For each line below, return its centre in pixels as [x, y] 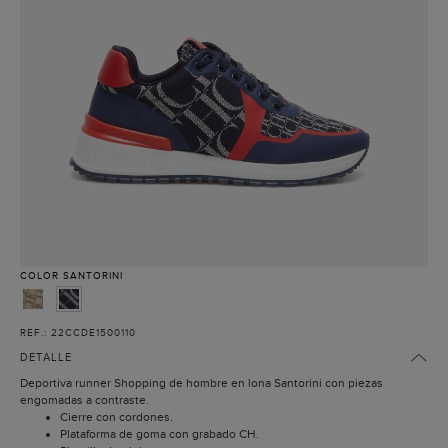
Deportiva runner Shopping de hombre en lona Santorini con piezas [201, 383]
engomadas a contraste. [84, 400]
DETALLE [46, 357]
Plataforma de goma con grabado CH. [159, 434]
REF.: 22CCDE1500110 [78, 333]
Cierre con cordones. [116, 417]
